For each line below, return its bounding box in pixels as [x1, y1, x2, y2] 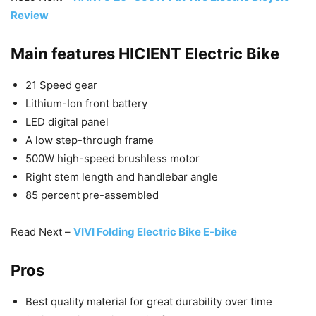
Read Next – [11, 224, 73, 238]
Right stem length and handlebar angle [25, 169, 218, 183]
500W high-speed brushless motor [25, 151, 200, 165]
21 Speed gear [25, 78, 97, 92]
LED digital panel [25, 114, 109, 128]
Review [11, 8, 49, 22]
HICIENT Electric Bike [119, 44, 279, 63]
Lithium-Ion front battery [25, 96, 147, 110]
